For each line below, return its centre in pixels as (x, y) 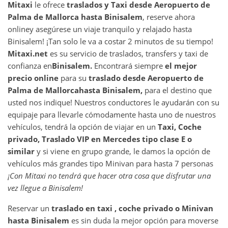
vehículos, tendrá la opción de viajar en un (83, 126)
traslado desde (118, 78)
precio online (33, 78)
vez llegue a (28, 188)
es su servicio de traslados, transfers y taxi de (129, 53)
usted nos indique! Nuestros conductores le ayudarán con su (113, 102)
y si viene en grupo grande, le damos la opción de (122, 151)
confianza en (30, 65)
